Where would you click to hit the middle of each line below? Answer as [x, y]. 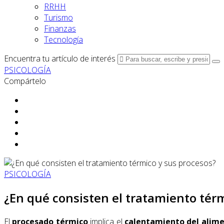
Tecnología [63, 39]
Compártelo [25, 81]
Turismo [58, 17]
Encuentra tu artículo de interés [60, 58]
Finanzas [60, 28]
